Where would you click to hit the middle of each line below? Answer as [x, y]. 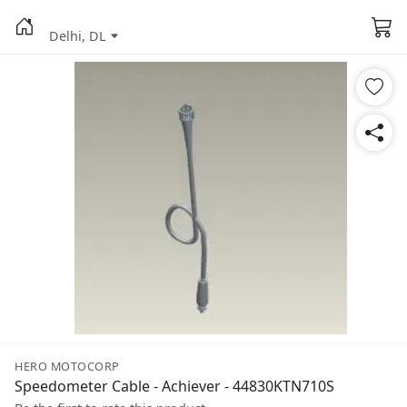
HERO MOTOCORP [67, 367]
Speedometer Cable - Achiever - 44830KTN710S [174, 386]
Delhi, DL [78, 36]
